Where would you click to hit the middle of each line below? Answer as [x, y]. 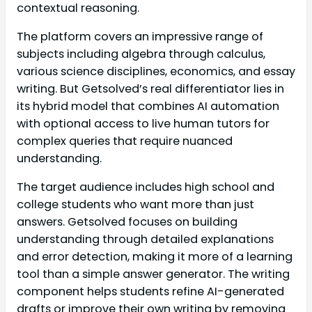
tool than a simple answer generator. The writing [153, 274]
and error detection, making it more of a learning [155, 257]
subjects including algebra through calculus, [141, 54]
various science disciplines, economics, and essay [156, 72]
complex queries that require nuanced [125, 141]
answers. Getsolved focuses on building [127, 222]
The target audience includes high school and [146, 187]
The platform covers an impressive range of [140, 37]
